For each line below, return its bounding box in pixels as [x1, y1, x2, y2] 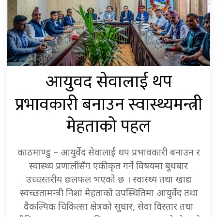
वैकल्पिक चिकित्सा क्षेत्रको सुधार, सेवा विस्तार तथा [24, 201, 193, 214]
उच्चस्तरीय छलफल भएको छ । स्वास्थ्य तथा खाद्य [26, 174, 191, 187]
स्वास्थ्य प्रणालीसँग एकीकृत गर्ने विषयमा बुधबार [29, 161, 188, 173]
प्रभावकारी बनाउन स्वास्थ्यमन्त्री [15, 91, 202, 120]
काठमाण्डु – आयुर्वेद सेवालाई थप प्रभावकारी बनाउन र [17, 147, 200, 160]
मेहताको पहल [66, 112, 151, 141]
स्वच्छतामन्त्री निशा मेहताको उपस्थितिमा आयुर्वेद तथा [19, 188, 198, 201]
